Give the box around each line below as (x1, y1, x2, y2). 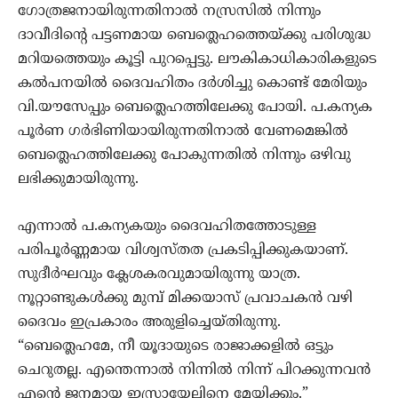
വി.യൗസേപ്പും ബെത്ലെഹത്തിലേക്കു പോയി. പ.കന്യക (18, 99, 372, 117)
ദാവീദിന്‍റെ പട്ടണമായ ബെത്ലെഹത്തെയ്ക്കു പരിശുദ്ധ (18, 27, 370, 45)
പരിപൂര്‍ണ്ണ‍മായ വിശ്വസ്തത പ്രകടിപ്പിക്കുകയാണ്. (18, 242, 348, 260)
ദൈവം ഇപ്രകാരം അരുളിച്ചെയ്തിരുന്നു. (18, 314, 281, 332)
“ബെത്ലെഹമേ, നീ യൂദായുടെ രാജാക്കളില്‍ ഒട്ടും (18, 338, 333, 356)
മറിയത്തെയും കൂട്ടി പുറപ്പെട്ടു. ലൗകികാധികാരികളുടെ (18, 51, 377, 69)
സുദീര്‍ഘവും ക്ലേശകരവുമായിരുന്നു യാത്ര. (18, 266, 300, 284)
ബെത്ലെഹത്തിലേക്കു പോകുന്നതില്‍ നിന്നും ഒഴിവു (18, 147, 351, 165)
